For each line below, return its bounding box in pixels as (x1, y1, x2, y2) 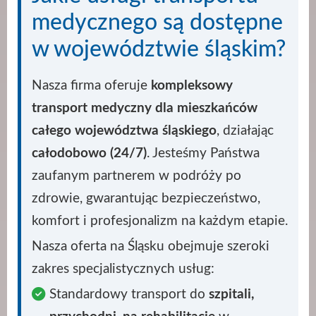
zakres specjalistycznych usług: (32, 261, 214, 276)
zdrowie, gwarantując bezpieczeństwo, (32, 190, 260, 205)
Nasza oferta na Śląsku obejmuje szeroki (32, 238, 269, 253)
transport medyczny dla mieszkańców (32, 100, 257, 115)
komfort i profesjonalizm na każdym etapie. (32, 213, 288, 228)
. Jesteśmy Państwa (147, 145, 260, 160)
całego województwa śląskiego (32, 123, 217, 138)
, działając (217, 123, 274, 138)
